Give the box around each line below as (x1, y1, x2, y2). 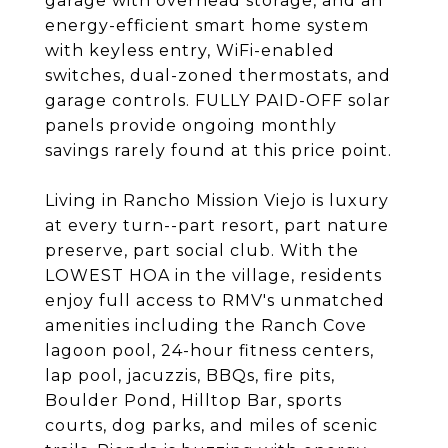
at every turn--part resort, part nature (45, 216, 389, 235)
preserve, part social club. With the (45, 241, 359, 260)
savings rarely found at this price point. (45, 141, 392, 160)
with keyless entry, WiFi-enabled (45, 41, 335, 60)
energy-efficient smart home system (45, 16, 369, 35)
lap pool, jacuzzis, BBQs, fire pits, (45, 366, 335, 385)
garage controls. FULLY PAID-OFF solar (45, 91, 391, 110)
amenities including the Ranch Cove (45, 316, 367, 335)
